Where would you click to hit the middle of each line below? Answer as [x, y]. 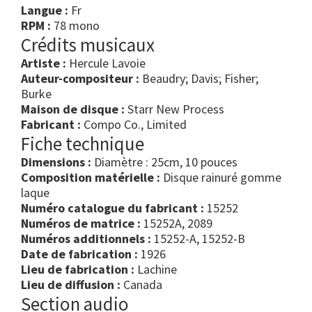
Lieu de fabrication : [78, 270]
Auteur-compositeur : [80, 79]
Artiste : [44, 63]
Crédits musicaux [88, 45]
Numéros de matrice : [81, 224]
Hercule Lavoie [106, 63]
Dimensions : [56, 162]
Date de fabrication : [79, 254]
